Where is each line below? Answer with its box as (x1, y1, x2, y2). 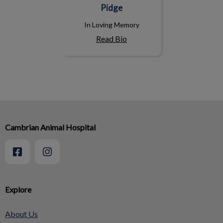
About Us (5, 209, 38, 219)
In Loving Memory (84, 20, 139, 29)
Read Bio (96, 34, 127, 44)
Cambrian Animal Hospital (5, 122, 96, 132)
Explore (5, 185, 31, 195)
